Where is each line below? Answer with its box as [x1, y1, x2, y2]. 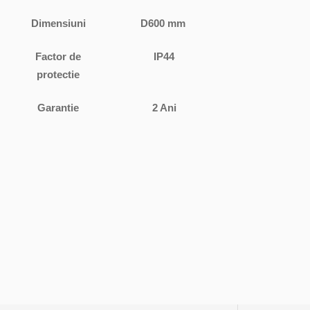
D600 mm [140, 17, 188, 30]
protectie [37, 69, 80, 81]
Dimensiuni [30, 17, 86, 30]
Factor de [35, 51, 81, 63]
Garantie [37, 102, 79, 114]
